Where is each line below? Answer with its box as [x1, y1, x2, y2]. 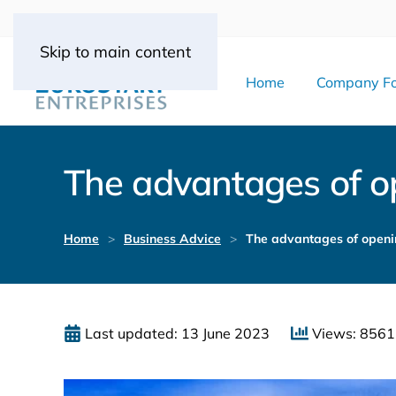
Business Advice [124, 231, 221, 247]
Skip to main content [40, 42, 191, 62]
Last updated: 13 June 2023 [85, 324, 273, 343]
